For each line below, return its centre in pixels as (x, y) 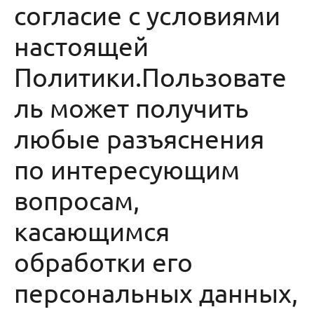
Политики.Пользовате (150, 76)
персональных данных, (156, 292)
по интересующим (127, 169)
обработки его (103, 261)
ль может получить (131, 107)
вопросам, (77, 200)
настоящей (81, 46)
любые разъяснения (139, 138)
